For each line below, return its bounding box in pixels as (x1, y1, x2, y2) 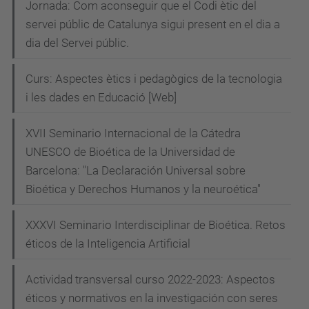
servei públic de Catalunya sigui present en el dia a (26, 17, 280, 31)
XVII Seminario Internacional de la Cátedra (26, 126, 241, 140)
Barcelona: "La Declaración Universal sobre (26, 163, 246, 177)
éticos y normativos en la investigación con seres (26, 290, 278, 305)
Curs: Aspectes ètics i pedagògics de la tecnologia (26, 71, 282, 86)
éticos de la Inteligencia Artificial (26, 236, 190, 250)
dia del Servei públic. (26, 35, 129, 50)
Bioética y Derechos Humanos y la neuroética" (26, 181, 261, 196)
